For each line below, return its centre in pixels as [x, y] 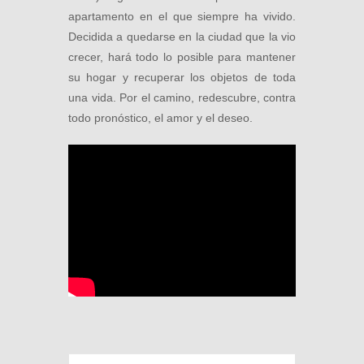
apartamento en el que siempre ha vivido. [182, 17]
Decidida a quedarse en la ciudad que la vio [182, 37]
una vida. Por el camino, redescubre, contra [182, 98]
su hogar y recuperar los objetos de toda [182, 78]
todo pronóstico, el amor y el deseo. [160, 118]
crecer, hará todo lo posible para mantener [182, 57]
